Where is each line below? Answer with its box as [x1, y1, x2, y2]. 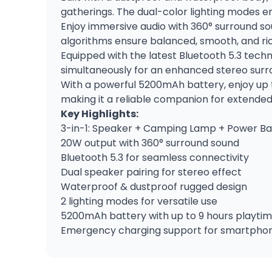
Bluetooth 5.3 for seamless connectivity [61, 151, 249, 165]
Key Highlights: [61, 107, 138, 121]
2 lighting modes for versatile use [61, 194, 217, 208]
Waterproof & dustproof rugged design [61, 180, 247, 194]
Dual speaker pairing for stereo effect [61, 165, 242, 179]
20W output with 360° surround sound [61, 136, 239, 150]
